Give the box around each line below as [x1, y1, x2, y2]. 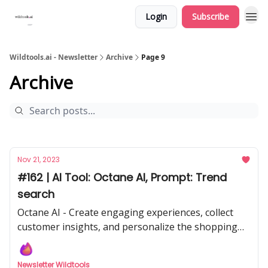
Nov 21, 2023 [17, 154, 60, 165]
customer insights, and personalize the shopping [17, 220, 237, 233]
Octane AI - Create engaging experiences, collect [17, 206, 233, 219]
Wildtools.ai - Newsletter [10, 52, 98, 62]
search [17, 187, 54, 202]
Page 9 [141, 52, 165, 62]
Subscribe [192, 11, 229, 22]
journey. [17, 234, 54, 248]
